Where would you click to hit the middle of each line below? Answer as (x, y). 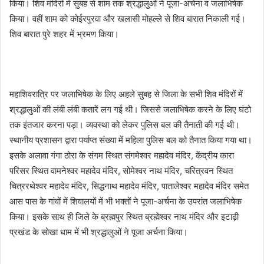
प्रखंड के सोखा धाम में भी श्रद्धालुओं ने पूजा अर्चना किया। (99, 232)
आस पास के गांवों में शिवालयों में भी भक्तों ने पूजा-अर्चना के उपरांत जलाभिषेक (126, 201)
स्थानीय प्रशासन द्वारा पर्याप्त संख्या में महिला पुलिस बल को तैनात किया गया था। (131, 140)
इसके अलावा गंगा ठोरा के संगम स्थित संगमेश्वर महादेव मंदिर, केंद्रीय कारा (122, 155)
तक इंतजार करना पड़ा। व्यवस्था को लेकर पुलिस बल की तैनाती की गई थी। (125, 125)
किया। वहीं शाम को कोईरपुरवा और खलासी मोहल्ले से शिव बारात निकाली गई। (128, 19)
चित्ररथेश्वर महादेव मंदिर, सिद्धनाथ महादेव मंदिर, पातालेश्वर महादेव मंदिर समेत (129, 186)
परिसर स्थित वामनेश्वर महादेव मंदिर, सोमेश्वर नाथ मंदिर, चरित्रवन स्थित (121, 171)
